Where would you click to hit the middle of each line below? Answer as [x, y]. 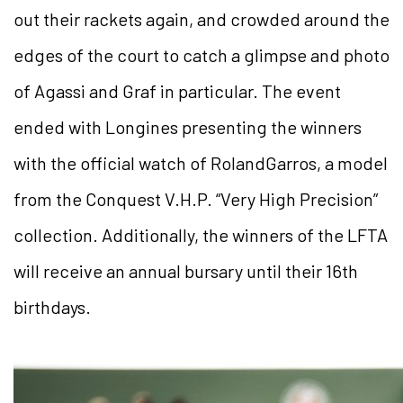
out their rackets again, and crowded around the [201, 18]
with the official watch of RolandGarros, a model [201, 162]
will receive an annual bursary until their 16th [186, 270]
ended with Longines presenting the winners [188, 126]
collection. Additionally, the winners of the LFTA [201, 234]
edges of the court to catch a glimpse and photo [201, 54]
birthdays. [52, 306]
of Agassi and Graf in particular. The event [177, 90]
